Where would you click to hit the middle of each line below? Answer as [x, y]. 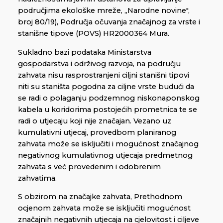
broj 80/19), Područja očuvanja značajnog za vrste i [109, 22]
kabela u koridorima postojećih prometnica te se [108, 109]
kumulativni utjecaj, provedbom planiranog [97, 132]
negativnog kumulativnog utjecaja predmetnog [105, 155]
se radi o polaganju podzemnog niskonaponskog [109, 98]
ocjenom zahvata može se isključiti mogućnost [104, 208]
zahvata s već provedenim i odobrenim [89, 167]
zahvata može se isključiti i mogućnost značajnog [108, 144]
